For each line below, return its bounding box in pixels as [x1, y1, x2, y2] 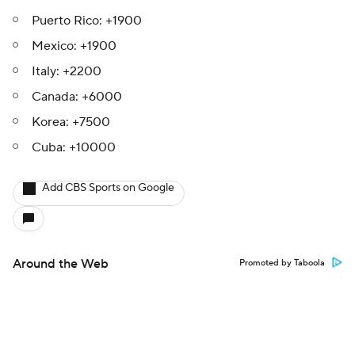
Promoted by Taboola [239, 258, 325, 269]
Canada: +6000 [32, 89, 125, 105]
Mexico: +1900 [32, 38, 120, 54]
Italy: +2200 [32, 63, 105, 79]
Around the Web [13, 256, 109, 272]
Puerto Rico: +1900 [32, 13, 145, 29]
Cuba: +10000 [32, 139, 116, 155]
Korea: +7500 [32, 114, 113, 130]
